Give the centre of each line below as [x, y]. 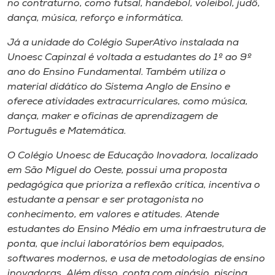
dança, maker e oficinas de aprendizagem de [113, 116]
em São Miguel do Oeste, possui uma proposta [117, 170]
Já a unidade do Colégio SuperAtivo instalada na [123, 43]
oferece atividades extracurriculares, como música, [128, 102]
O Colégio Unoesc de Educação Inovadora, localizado [133, 156]
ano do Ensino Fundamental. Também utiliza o [117, 72]
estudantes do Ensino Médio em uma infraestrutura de [137, 229]
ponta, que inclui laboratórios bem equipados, [116, 244]
